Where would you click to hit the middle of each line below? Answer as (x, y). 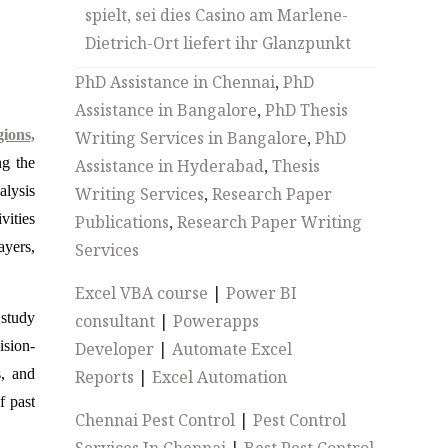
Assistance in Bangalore (166, 110)
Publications (122, 222)
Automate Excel (232, 349)
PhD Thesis (307, 110)
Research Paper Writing (270, 222)
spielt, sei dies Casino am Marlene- (217, 15)
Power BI (262, 293)
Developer (115, 349)
